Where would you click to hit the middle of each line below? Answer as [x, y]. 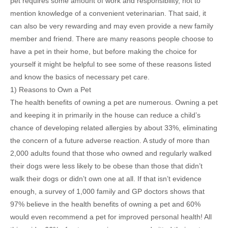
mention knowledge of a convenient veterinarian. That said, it [108, 13]
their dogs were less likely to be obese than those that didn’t [106, 166]
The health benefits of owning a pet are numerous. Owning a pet [114, 103]
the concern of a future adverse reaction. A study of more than [110, 141]
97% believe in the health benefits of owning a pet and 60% [105, 204]
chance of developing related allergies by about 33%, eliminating [114, 128]
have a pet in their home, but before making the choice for [104, 52]
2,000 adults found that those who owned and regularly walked [111, 153]
